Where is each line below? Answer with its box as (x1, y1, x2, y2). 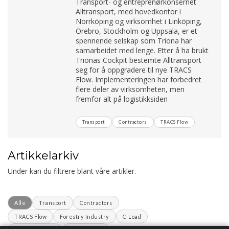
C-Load (123, 213, 141, 220)
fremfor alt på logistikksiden (76, 94, 168, 104)
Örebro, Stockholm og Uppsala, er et (76, 26, 198, 36)
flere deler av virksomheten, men (76, 84, 185, 94)
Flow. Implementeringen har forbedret (76, 74, 202, 84)
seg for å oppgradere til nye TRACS (76, 64, 192, 75)
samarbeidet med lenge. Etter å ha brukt (76, 45, 209, 55)
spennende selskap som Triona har (76, 35, 192, 45)
